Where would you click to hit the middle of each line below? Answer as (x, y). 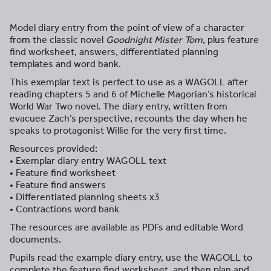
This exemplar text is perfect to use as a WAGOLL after (129, 82)
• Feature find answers (58, 185)
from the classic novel (58, 40)
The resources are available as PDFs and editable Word (126, 227)
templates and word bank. (65, 64)
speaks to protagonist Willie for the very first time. (118, 130)
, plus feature (231, 40)
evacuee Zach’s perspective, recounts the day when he (129, 118)
